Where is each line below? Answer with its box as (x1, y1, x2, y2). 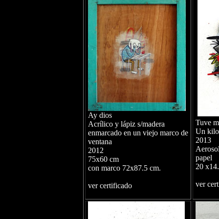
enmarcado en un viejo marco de (88, 129, 188, 137)
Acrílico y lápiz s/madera (88, 120, 165, 128)
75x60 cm (88, 155, 119, 163)
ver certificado (88, 181, 132, 190)
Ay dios (88, 111, 112, 119)
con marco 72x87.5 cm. (88, 164, 161, 172)
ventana (88, 137, 112, 146)
